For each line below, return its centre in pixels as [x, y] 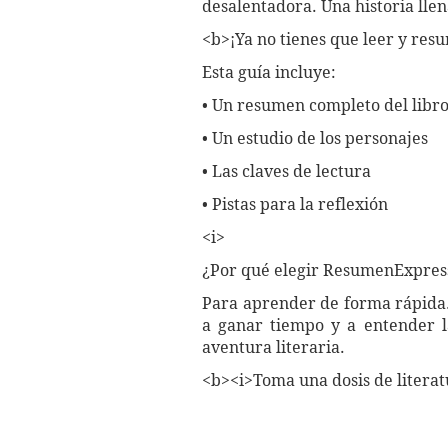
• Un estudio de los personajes [315, 139]
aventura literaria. [273, 348]
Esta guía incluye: [269, 73]
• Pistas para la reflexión [295, 205]
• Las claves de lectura [286, 172]
